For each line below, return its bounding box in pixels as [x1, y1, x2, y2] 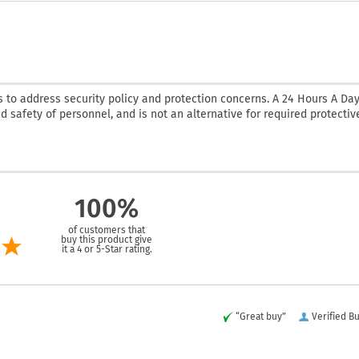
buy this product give [61, 233, 152, 245]
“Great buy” [236, 310, 286, 322]
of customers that [68, 224, 145, 236]
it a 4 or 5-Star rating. [61, 243, 152, 255]
